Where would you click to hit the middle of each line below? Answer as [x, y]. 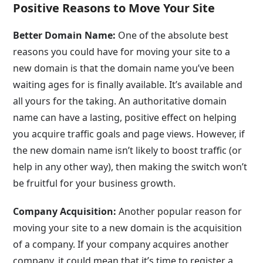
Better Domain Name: [65, 35]
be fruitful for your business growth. [95, 183]
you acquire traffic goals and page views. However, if [129, 134]
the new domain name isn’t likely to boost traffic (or [128, 150]
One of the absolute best [172, 35]
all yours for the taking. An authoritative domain [120, 101]
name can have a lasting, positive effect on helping [125, 117]
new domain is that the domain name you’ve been [124, 68]
